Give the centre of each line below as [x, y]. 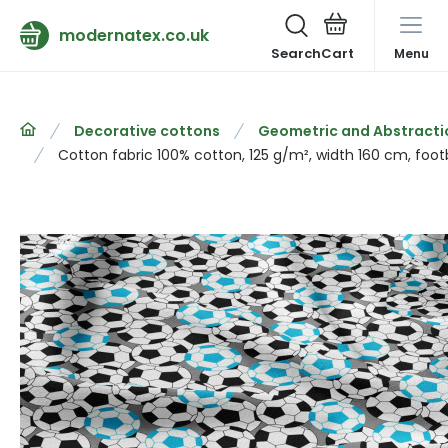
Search [296, 53]
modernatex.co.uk [134, 35]
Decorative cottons [147, 131]
